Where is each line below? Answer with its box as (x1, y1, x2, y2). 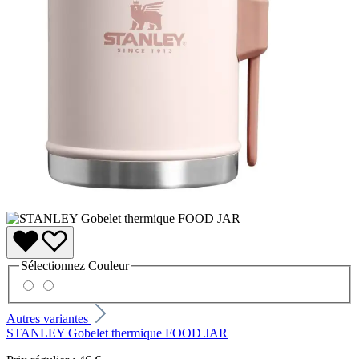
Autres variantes (6, 311, 91, 325)
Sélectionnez (21, 258, 88, 272)
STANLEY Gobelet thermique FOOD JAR (6, 325, 228, 340)
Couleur (88, 258, 129, 272)
